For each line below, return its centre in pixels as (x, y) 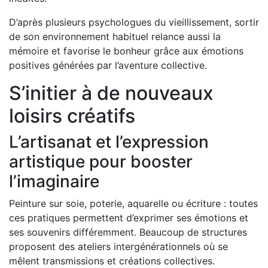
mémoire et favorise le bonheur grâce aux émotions (126, 51)
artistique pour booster (101, 161)
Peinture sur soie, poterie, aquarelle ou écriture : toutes (133, 203)
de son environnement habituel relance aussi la (115, 36)
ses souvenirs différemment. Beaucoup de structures (128, 232)
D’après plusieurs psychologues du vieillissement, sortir (134, 22)
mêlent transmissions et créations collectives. (112, 261)
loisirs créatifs (72, 115)
